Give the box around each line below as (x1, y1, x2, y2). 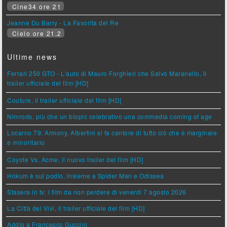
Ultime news (7, 52, 58, 62)
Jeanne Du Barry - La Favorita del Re (7, 18, 119, 27)
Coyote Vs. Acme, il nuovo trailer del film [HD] (7, 155, 143, 164)
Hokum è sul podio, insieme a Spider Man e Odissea (7, 171, 164, 180)
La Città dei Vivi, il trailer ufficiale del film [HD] (7, 204, 145, 213)
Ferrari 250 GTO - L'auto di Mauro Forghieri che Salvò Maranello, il (7, 69, 207, 78)
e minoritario (7, 138, 45, 148)
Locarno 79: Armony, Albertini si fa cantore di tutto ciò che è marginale (7, 128, 217, 137)
